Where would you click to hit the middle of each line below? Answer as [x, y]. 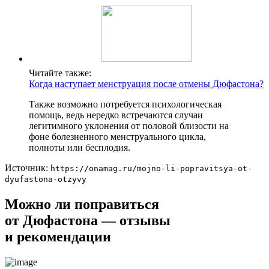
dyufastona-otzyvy [46, 179]
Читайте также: [60, 73]
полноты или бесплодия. [80, 147]
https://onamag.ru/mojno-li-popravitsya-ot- [151, 168]
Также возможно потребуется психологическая [125, 104]
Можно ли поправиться [82, 204]
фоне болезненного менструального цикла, [117, 136]
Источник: [28, 168]
